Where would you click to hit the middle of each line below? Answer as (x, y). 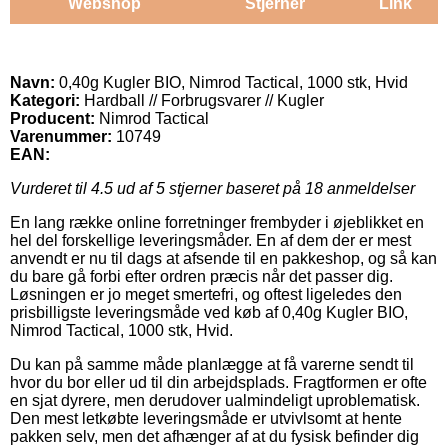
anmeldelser (369, 188)
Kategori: (45, 100)
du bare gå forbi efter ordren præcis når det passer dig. (201, 276)
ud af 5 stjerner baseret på (209, 188)
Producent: (52, 118)
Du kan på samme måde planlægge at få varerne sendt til (212, 364)
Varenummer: (61, 136)
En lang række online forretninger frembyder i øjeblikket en (217, 222)
